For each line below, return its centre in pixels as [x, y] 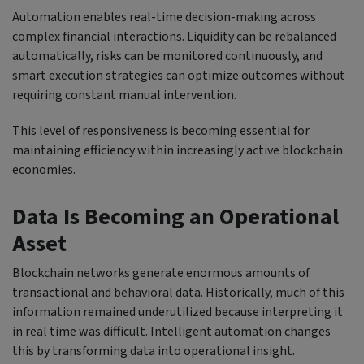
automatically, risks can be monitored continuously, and [167, 56]
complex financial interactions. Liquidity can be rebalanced [174, 36]
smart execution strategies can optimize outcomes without [179, 75]
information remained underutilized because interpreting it [178, 312]
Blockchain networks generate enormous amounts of [161, 273]
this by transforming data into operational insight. [154, 351]
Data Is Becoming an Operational [175, 217]
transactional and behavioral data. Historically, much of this [178, 292]
